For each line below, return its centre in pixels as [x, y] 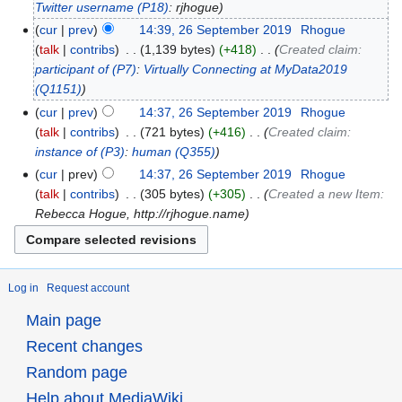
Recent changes [84, 347]
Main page [63, 321]
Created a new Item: [327, 194]
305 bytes [173, 194]
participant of [72, 70]
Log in [23, 288]
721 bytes [173, 131]
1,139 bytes [178, 50]
